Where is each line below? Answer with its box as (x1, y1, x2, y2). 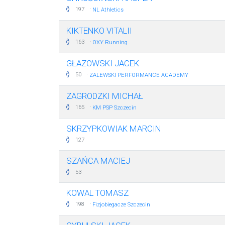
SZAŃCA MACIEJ (66, 156, 130, 166)
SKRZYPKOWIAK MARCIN (66, 124, 161, 134)
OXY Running (92, 39, 128, 46)
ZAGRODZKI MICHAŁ (66, 91, 143, 101)
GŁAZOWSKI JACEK (66, 58, 139, 68)
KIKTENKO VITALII (66, 26, 132, 36)
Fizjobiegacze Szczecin (92, 201, 150, 208)
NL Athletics (92, 7, 124, 13)
